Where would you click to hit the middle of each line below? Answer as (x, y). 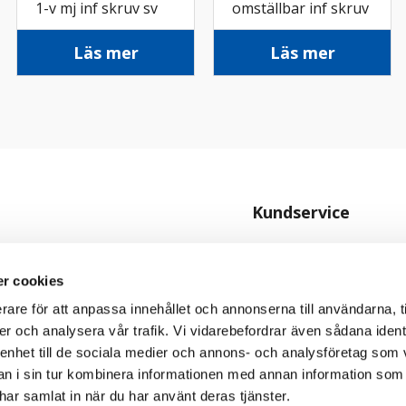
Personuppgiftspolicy (318, 310)
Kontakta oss (293, 251)
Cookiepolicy (290, 340)
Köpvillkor (282, 280)
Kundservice (301, 213)
